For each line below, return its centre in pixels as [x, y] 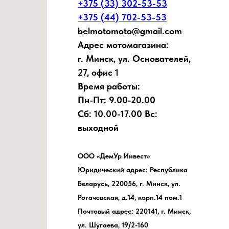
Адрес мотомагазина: [123, 45]
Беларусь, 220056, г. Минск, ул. [129, 184]
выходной [98, 128]
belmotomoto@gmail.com [130, 31]
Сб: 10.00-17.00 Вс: [118, 114]
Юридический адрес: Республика [133, 170]
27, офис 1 [98, 73]
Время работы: [109, 86]
